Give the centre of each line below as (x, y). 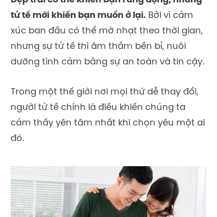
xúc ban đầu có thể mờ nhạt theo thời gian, (107, 31)
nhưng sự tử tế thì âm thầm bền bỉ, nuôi (98, 47)
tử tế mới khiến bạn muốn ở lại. (78, 16)
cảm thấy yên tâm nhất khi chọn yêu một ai (108, 123)
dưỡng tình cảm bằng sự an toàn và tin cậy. (108, 62)
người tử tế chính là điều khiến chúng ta (98, 108)
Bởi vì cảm (170, 16)
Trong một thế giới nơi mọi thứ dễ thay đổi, (105, 92)
